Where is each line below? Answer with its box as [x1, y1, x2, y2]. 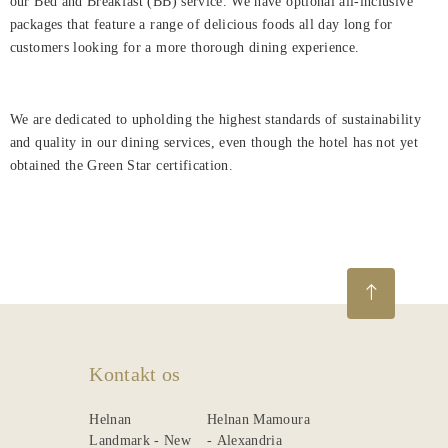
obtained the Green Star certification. [9, 158, 234, 173]
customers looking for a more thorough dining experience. [9, 40, 360, 55]
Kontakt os [89, 363, 181, 385]
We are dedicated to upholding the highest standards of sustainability [9, 112, 421, 127]
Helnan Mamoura [207, 411, 310, 427]
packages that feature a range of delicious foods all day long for [9, 17, 393, 32]
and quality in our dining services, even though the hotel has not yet [9, 135, 418, 150]
